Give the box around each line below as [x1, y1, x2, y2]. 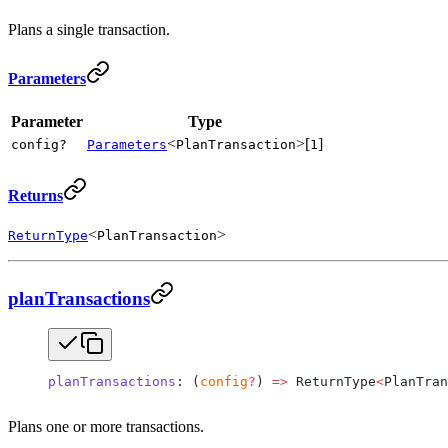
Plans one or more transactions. [8, 418, 204, 436]
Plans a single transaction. [8, 20, 170, 38]
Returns [8, 186, 63, 204]
